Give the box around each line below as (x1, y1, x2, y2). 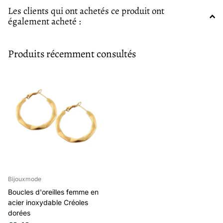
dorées (8, 208, 30, 217)
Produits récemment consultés (8, 46, 136, 61)
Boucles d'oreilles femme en (8, 187, 99, 196)
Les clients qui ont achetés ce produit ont (8, 4, 164, 17)
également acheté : (8, 14, 81, 28)
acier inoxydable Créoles (8, 198, 88, 207)
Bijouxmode (8, 175, 41, 183)
